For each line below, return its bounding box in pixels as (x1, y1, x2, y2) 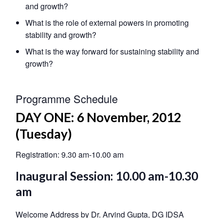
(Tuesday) (16, 126, 72, 142)
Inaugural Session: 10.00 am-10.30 (16, 168, 198, 183)
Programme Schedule (16, 91, 118, 106)
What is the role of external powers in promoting (25, 17, 189, 28)
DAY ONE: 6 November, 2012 (16, 109, 181, 125)
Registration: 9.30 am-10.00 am (16, 148, 124, 160)
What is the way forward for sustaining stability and (25, 45, 199, 57)
